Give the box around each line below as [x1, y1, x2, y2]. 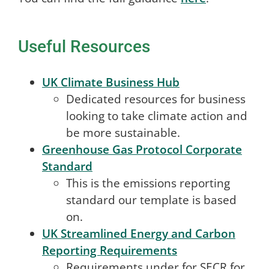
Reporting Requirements [41, 243, 177, 259]
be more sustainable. [65, 125, 180, 141]
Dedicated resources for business [65, 91, 246, 107]
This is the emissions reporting [65, 175, 230, 192]
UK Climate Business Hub [41, 74, 180, 91]
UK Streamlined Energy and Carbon [41, 226, 235, 242]
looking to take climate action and [65, 108, 247, 124]
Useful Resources [17, 37, 150, 57]
